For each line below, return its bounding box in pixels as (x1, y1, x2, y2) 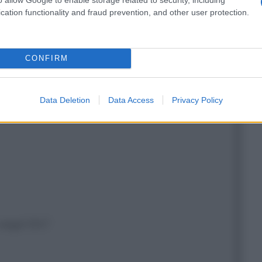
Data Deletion (39, 95, 90, 105)
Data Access (108, 95, 154, 105)
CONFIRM (25, 54, 68, 63)
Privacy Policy (171, 95, 223, 105)
